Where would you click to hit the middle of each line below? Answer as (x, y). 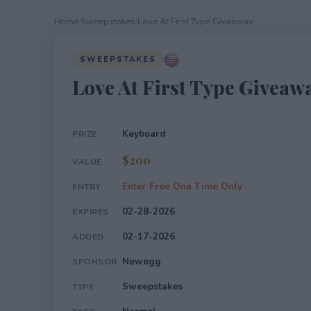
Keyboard (144, 134)
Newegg (142, 261)
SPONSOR (95, 262)
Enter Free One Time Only (182, 186)
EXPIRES (91, 212)
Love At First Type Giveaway (195, 22)
